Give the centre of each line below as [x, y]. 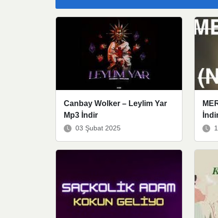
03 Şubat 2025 [98, 128]
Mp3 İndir [81, 115]
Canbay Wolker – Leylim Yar [115, 104]
